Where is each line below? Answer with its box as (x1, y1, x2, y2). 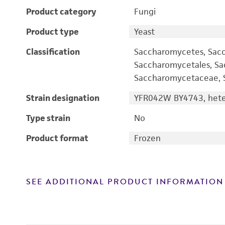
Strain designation (26, 92, 99, 103)
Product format (26, 133, 88, 144)
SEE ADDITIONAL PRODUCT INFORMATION (26, 176, 223, 188)
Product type (26, 26, 79, 37)
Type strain (26, 113, 70, 124)
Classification (26, 46, 80, 57)
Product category (26, 6, 96, 17)
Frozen (134, 133, 161, 144)
